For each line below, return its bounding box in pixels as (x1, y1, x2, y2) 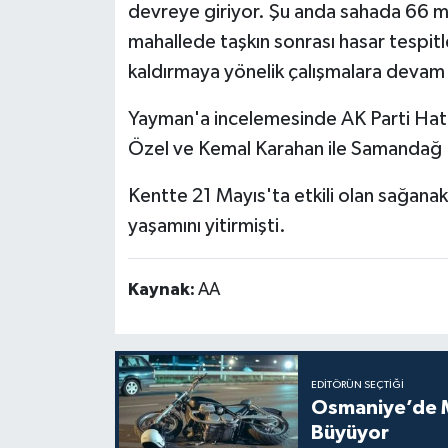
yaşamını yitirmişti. (127, 215, 286, 236)
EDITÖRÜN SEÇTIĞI (310, 380, 404, 391)
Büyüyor (310, 423, 389, 444)
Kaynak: (127, 280, 198, 299)
